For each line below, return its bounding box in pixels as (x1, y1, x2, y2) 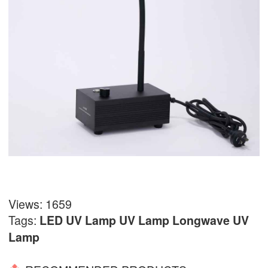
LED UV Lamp (39, 211, 116, 229)
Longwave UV (172, 211, 249, 229)
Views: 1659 (8, 194, 72, 212)
